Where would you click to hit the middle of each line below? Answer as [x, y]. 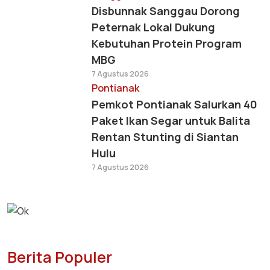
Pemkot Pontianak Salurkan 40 [174, 104]
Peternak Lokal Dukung [153, 27]
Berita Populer [60, 257]
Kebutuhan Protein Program [167, 43]
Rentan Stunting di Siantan [165, 137]
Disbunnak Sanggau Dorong [166, 11]
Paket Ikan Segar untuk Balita [171, 121]
